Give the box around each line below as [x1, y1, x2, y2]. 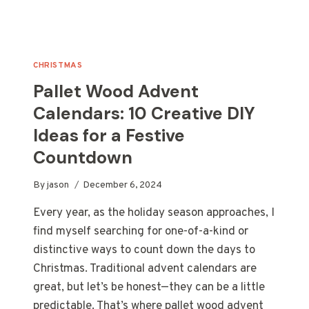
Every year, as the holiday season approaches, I [33, 206, 275, 221]
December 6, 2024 [83, 179, 163, 192]
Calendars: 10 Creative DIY [33, 101, 255, 125]
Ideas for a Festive [33, 123, 185, 147]
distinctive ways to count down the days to [33, 243, 255, 259]
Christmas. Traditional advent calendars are [33, 261, 257, 277]
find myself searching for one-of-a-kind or [33, 224, 248, 240]
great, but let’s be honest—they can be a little [33, 280, 265, 296]
